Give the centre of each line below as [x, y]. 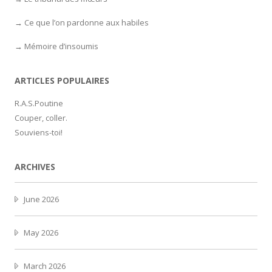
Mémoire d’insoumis [61, 46]
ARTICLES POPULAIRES [62, 80]
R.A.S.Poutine [39, 103]
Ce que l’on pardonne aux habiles [87, 22]
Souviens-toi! [39, 132]
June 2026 [41, 199]
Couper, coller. [41, 117]
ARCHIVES [35, 166]
